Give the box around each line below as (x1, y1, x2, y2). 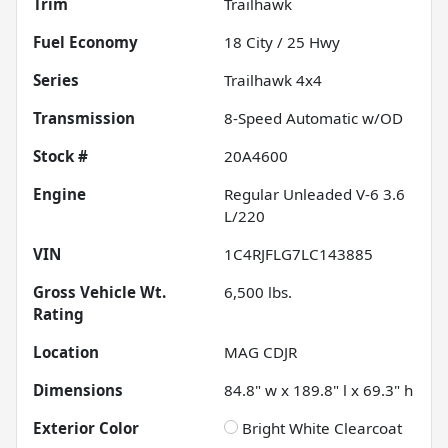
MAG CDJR (224, 342, 297, 363)
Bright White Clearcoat (242, 418, 402, 439)
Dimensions (33, 380, 123, 401)
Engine (33, 184, 86, 205)
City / (242, 32, 287, 53)
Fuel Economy (33, 32, 138, 53)
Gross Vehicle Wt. (33, 282, 166, 303)
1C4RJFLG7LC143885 (224, 244, 373, 265)
